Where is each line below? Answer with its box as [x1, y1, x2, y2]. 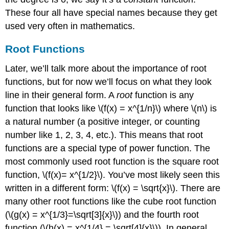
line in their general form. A [5, 90, 117, 101]
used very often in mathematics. [5, 20, 135, 31]
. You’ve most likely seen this [103, 170, 220, 180]
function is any [132, 90, 194, 101]
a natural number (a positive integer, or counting [5, 117, 200, 127]
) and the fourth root [118, 210, 199, 220]
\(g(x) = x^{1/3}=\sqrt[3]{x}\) [8, 210, 119, 220]
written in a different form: [5, 183, 112, 194]
